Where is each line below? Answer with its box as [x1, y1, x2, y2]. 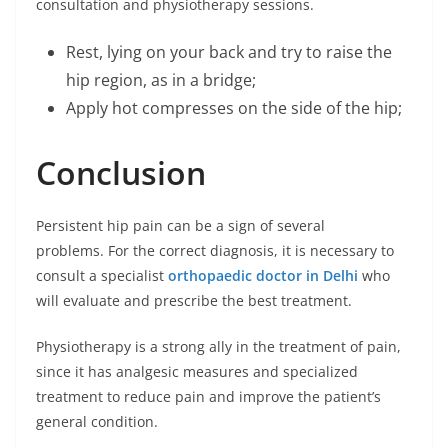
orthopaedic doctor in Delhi [168, 266, 358, 285]
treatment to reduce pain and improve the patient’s [36, 387, 381, 406]
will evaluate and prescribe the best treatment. [36, 291, 352, 310]
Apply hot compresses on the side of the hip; [66, 97, 402, 119]
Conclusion [36, 151, 214, 194]
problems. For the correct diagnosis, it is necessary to [36, 241, 394, 260]
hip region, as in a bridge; [66, 69, 256, 91]
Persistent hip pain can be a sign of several [36, 216, 325, 235]
